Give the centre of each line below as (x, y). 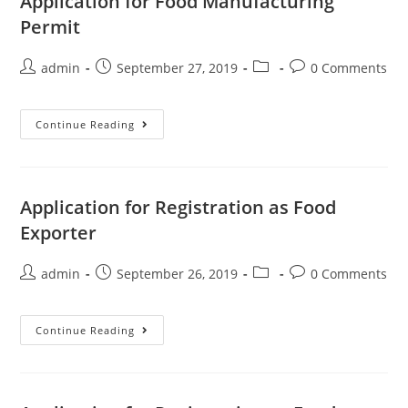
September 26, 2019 (178, 273)
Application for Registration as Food (178, 207)
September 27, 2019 (178, 67)
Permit (51, 26)
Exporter (59, 232)
